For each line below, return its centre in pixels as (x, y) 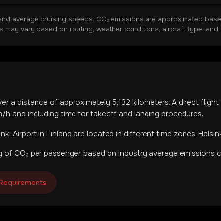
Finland (59, 134)
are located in (98, 134)
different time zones (160, 134)
